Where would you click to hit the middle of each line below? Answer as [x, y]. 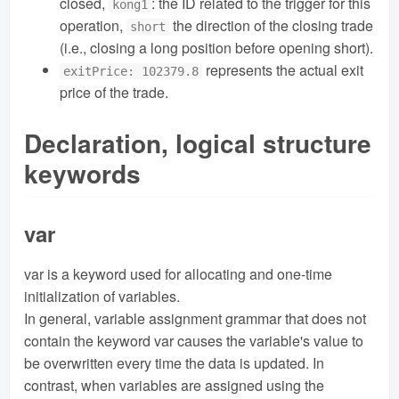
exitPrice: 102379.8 [131, 71]
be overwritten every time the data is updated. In [174, 363]
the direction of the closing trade [272, 25]
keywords [82, 173]
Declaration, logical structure [198, 142]
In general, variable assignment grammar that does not [195, 319]
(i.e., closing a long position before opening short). [216, 47]
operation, [93, 25]
